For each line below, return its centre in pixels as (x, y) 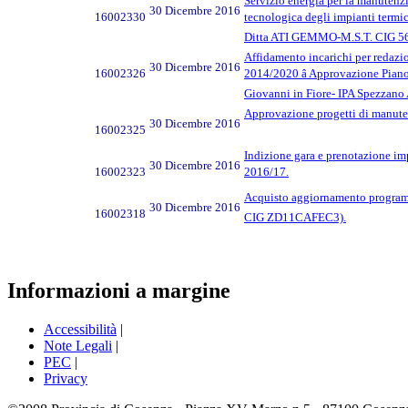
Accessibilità (80, 330)
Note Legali (78, 346)
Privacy (66, 379)
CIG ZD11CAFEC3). (295, 217)
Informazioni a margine (119, 291)
